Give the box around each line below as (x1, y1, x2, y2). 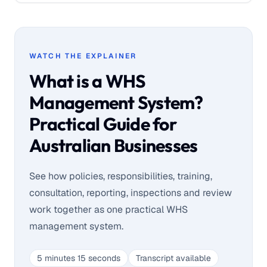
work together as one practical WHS (29, 203, 188, 216)
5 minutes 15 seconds (37, 253, 120, 263)
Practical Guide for (29, 113, 176, 135)
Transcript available (136, 253, 211, 263)
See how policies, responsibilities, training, (29, 170, 212, 182)
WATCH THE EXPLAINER (29, 51, 137, 61)
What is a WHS (29, 70, 145, 92)
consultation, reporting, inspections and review (29, 187, 232, 199)
